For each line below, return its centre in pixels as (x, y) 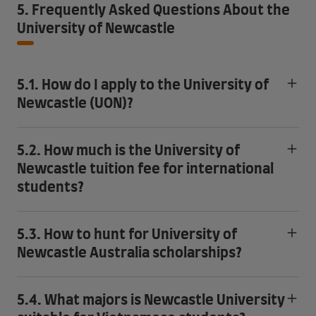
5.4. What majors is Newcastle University (151, 300)
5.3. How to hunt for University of (127, 235)
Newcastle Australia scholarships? (129, 253)
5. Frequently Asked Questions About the (153, 11)
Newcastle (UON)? (75, 104)
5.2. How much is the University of (128, 151)
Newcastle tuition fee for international (145, 169)
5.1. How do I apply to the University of (143, 85)
